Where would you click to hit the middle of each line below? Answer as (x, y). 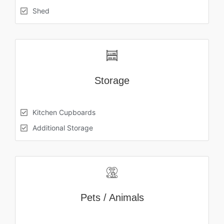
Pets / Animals (112, 197)
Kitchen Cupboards (64, 112)
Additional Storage (63, 127)
